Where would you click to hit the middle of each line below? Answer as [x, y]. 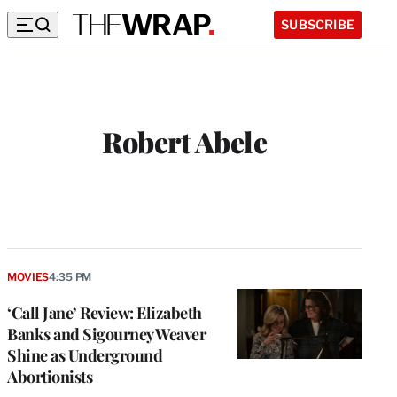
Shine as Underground [85, 355]
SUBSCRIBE [318, 24]
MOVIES [28, 276]
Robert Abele [184, 142]
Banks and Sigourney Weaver [106, 334]
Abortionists [50, 376]
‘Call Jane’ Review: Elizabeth [105, 312]
